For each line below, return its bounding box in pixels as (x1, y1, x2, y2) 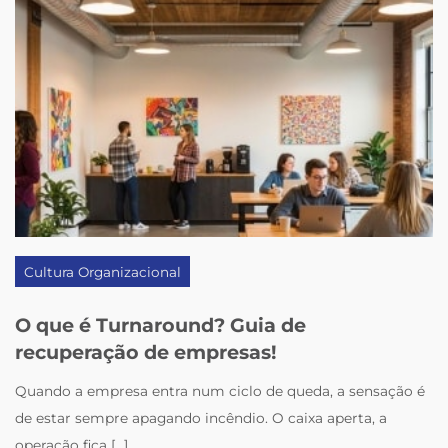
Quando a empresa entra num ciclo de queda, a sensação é (15, 382, 426, 399)
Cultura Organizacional (24, 263, 182, 280)
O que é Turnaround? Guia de (15, 313, 307, 338)
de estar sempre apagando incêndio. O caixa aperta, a (15, 409, 388, 426)
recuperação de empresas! (15, 340, 278, 365)
